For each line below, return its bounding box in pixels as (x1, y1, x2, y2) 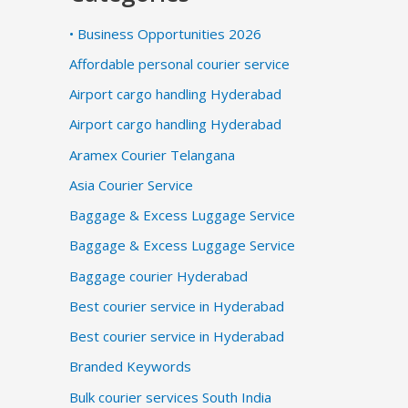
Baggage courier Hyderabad (69, 266, 248, 285)
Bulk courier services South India (69, 387, 271, 406)
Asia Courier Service (69, 175, 193, 194)
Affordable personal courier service (69, 54, 290, 73)
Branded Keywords (69, 357, 191, 376)
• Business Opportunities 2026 (69, 24, 261, 43)
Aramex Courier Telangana (69, 145, 235, 164)
